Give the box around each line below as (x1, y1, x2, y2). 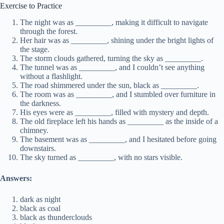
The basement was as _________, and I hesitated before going (20, 135, 216, 144)
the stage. (20, 45, 49, 54)
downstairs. (20, 144, 56, 153)
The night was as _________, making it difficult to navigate (20, 18, 208, 27)
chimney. (20, 126, 48, 135)
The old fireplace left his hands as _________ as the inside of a (20, 117, 218, 126)
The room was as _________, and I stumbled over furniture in (20, 90, 215, 99)
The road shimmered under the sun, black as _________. (20, 81, 199, 90)
